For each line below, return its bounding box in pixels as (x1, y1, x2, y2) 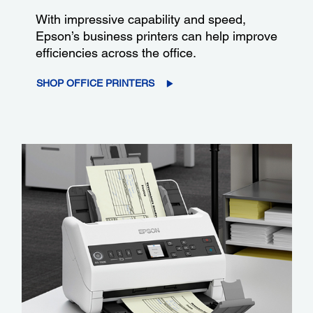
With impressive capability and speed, (35, 12, 246, 27)
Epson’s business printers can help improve (35, 29, 277, 44)
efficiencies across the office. (35, 45, 196, 61)
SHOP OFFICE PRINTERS (36, 78, 154, 89)
